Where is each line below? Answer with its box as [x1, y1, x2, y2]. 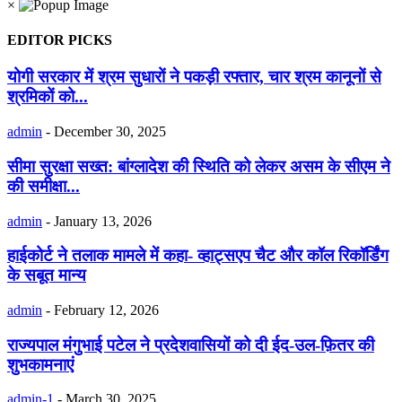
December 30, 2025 [54, 124, 166, 140]
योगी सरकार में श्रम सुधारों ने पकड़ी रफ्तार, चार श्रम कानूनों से [7, 67, 381, 87]
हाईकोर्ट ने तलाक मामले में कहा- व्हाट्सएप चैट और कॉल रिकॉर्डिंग [7, 246, 389, 266]
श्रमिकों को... [7, 87, 88, 107]
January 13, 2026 [54, 213, 152, 229]
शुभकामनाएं [7, 354, 74, 374]
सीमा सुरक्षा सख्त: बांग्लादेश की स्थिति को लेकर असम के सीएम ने [7, 156, 390, 176]
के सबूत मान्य [7, 266, 86, 285]
